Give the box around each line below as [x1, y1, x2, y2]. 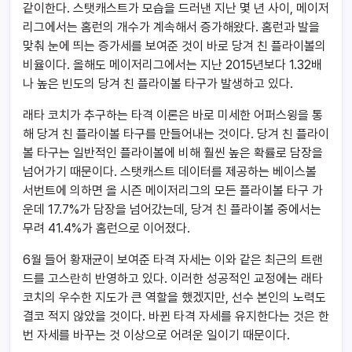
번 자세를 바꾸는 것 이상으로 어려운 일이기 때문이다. [23, 327, 290, 343]
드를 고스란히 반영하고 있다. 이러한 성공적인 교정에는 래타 [23, 270, 323, 286]
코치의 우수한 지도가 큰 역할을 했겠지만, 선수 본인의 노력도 [23, 289, 326, 305]
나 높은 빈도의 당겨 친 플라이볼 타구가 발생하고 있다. [23, 75, 293, 91]
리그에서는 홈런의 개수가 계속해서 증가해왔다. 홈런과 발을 [23, 19, 320, 35]
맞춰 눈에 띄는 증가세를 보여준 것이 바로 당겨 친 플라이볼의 [23, 38, 326, 53]
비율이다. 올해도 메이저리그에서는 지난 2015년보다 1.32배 [23, 57, 322, 72]
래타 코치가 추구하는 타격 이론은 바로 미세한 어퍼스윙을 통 [23, 107, 323, 123]
